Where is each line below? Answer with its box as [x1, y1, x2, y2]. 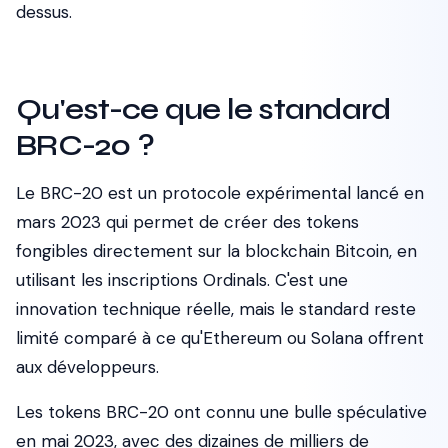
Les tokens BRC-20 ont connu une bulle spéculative [16, 401, 427, 423]
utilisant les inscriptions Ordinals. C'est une [16, 269, 348, 291]
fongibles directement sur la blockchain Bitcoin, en [16, 240, 417, 262]
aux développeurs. [16, 356, 159, 378]
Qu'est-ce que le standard [16, 91, 391, 127]
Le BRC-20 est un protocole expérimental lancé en [16, 182, 424, 204]
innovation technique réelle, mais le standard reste [16, 298, 416, 320]
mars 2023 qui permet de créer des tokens [16, 211, 359, 233]
